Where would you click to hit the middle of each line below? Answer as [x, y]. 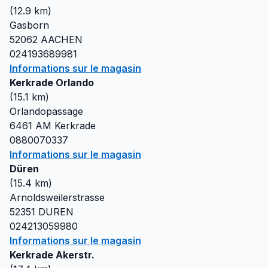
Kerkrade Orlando [52, 83]
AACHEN [62, 39]
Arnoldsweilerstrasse [57, 197]
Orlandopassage [46, 111]
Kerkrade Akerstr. [52, 255]
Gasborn [29, 25]
